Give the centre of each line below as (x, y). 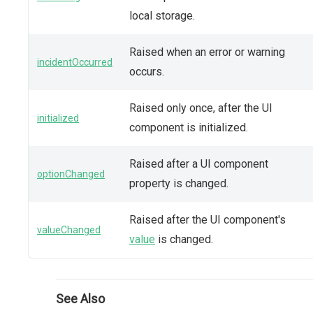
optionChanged (71, 174)
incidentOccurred (75, 62)
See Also (80, 298)
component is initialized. (189, 127)
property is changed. (179, 183)
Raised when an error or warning (207, 52)
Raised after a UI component (199, 163)
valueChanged (69, 230)
